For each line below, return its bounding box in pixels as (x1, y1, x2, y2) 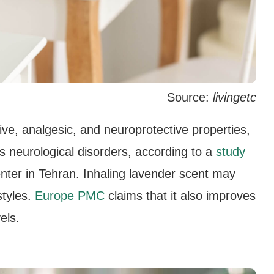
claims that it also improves (105, 188, 256, 202)
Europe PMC (35, 188, 105, 202)
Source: (166, 90, 213, 104)
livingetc (212, 90, 256, 104)
